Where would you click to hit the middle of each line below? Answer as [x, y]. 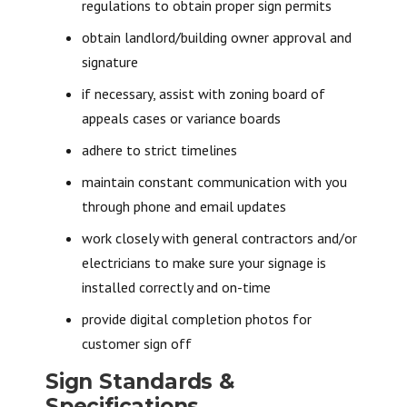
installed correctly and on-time [176, 287]
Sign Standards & [140, 382]
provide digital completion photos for [197, 319]
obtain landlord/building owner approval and [217, 37]
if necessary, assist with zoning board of [203, 94]
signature [110, 62]
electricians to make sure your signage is [204, 263]
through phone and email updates [184, 206]
